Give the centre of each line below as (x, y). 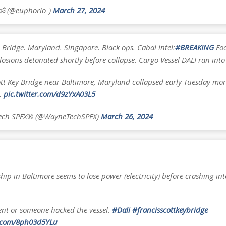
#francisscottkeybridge (170, 210)
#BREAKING (194, 47)
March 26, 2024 (127, 116)
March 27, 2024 (79, 10)
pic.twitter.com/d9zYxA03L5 (49, 94)
